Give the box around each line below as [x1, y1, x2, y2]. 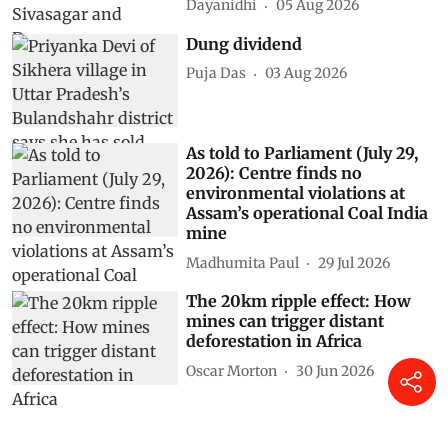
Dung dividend [186, 33, 303, 54]
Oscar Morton [186, 361, 278, 380]
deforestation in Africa [186, 331, 363, 352]
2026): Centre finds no [186, 163, 363, 184]
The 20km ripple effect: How [186, 291, 412, 312]
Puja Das [186, 64, 247, 83]
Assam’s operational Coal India [186, 203, 429, 224]
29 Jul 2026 [318, 253, 391, 272]
